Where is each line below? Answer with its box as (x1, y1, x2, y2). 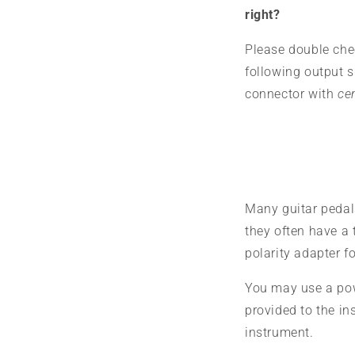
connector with (245, 86, 338, 101)
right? (245, 6, 281, 22)
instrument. (245, 324, 314, 340)
